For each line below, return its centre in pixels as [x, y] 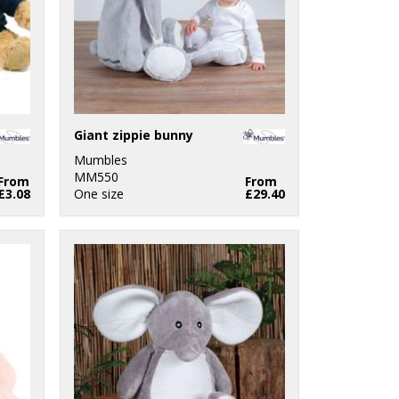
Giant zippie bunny [134, 134]
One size [99, 193]
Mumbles [101, 159]
